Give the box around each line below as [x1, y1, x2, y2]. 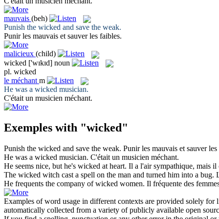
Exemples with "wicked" [4, 121, 128, 134]
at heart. [100, 162, 127, 171]
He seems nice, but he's [4, 162, 78, 171]
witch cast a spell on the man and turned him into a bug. [41, 171, 214, 179]
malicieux [4, 49, 34, 58]
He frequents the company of [4, 179, 95, 188]
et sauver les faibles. [58, 32, 122, 41]
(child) [36, 49, 56, 58]
